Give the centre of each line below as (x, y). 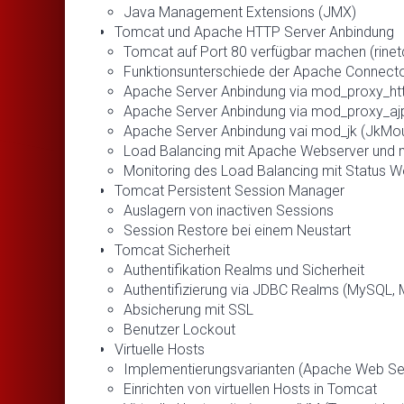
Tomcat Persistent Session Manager (230, 190)
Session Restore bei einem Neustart (237, 230)
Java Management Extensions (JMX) (240, 12)
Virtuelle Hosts (160, 349)
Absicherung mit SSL (188, 309)
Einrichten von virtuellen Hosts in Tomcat (250, 389)
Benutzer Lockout (179, 329)
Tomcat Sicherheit (172, 250)
